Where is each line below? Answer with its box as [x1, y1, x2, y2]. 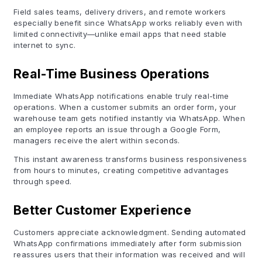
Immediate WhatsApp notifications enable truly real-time [13, 91, 229, 101]
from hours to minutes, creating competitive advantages [13, 166, 229, 175]
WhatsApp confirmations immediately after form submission [13, 239, 242, 248]
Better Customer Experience [13, 202, 191, 218]
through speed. [13, 177, 72, 186]
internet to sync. [13, 40, 76, 50]
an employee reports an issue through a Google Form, [13, 125, 221, 134]
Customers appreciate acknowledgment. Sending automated [13, 227, 246, 237]
